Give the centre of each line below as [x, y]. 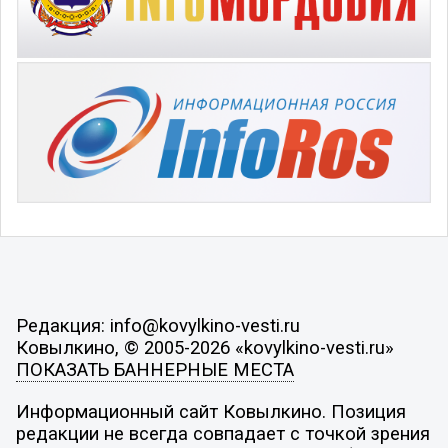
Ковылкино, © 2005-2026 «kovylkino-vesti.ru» [204, 348]
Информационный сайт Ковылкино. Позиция [210, 411]
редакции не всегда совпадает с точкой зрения [222, 433]
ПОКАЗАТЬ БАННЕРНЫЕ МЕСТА [154, 370]
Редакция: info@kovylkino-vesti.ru [157, 326]
